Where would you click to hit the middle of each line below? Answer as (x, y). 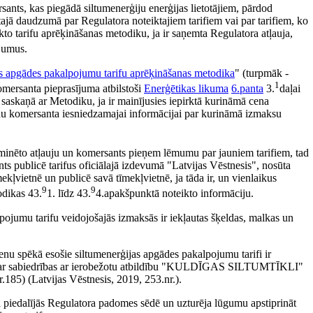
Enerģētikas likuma (186, 89)
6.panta (247, 89)
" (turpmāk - (262, 73)
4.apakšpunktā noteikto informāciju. (175, 194)
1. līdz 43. (69, 194)
